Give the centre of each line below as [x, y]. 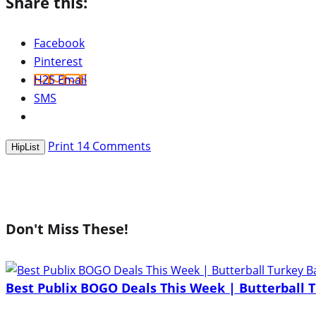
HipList [25, 147]
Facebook [59, 43]
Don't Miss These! [67, 229]
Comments [120, 146]
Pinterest [58, 62]
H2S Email [60, 80]
